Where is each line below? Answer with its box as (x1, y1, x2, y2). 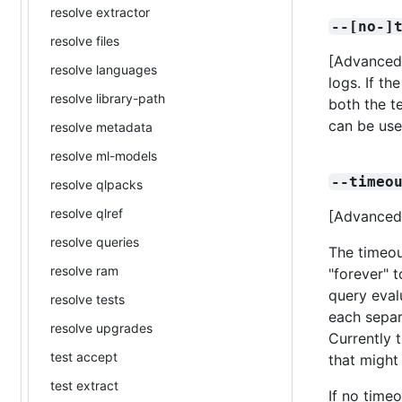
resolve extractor (50, 4, 150, 20)
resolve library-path (50, 90, 165, 106)
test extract (50, 377, 118, 393)
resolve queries (50, 233, 139, 249)
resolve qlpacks (50, 176, 143, 192)
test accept (50, 348, 118, 364)
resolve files (50, 32, 119, 48)
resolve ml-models (50, 147, 157, 163)
